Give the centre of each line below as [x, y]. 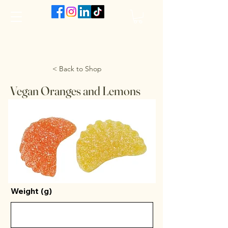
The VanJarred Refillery [81, 37]
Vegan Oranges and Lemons [75, 91]
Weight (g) [31, 191]
